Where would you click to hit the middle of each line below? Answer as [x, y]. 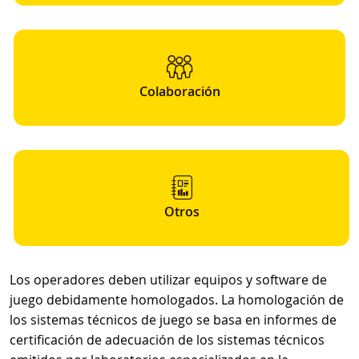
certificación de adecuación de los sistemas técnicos [167, 340]
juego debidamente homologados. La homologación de [177, 300]
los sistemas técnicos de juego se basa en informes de [173, 320]
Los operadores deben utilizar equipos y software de [168, 280]
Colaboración [179, 91]
